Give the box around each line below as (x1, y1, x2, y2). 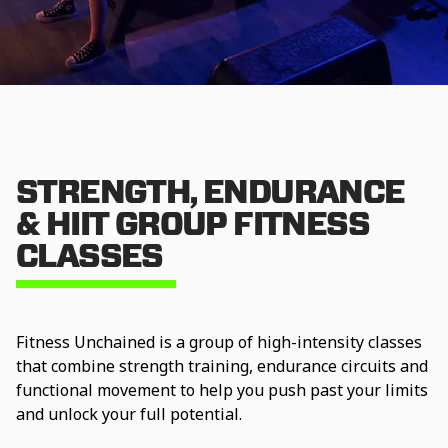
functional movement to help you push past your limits (16, 379, 428, 402)
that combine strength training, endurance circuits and (16, 355, 428, 378)
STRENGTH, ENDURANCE (16, 171, 405, 211)
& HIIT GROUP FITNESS (16, 203, 369, 243)
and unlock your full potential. (16, 403, 242, 426)
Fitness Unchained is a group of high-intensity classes (16, 331, 422, 354)
